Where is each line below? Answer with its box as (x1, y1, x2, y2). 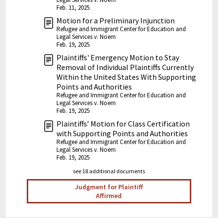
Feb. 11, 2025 (56, 3, 90, 12)
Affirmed (96, 191, 122, 200)
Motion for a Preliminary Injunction (56, 16, 175, 26)
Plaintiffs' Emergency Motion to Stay (56, 53, 179, 63)
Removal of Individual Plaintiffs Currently (56, 62, 194, 73)
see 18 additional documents (73, 167, 145, 175)
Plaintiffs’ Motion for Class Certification (56, 119, 190, 129)
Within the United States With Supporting (56, 72, 196, 82)
